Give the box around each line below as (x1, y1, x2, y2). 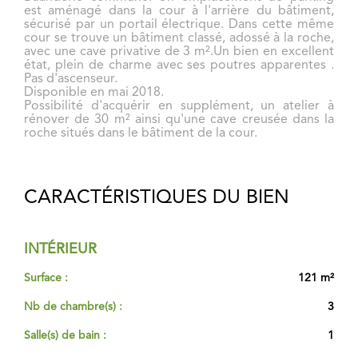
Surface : (24, 272, 68, 284)
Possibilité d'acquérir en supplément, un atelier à (24, 100, 334, 113)
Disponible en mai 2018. (24, 86, 164, 100)
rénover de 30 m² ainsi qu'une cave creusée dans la (24, 113, 334, 127)
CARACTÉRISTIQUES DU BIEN (24, 189, 289, 209)
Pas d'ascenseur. (24, 73, 117, 86)
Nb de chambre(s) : (24, 301, 122, 313)
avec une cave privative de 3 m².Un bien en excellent (24, 46, 334, 59)
